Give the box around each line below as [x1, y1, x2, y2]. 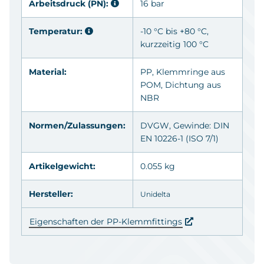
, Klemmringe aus [152, 66, 225, 77]
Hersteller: [29, 188, 73, 199]
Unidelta [140, 189, 170, 199]
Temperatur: [29, 25, 85, 37]
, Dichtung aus [161, 79, 221, 90]
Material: [29, 66, 67, 77]
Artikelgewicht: [29, 160, 95, 171]
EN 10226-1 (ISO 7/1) [140, 133, 219, 144]
